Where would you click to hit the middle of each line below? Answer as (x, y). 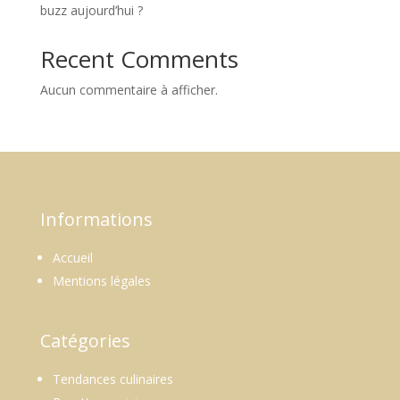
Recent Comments (139, 58)
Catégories (85, 340)
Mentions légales (101, 280)
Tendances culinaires (112, 379)
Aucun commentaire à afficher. (129, 89)
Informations (96, 219)
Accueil (72, 257)
